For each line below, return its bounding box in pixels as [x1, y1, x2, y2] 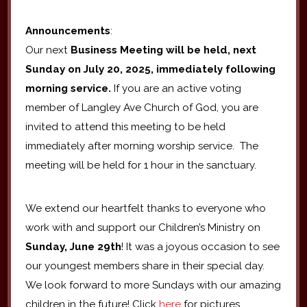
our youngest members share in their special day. [25, 260, 265, 273]
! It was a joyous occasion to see [121, 241, 280, 254]
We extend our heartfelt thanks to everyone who [25, 202, 266, 215]
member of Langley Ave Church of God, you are [25, 101, 258, 114]
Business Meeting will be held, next [70, 44, 256, 57]
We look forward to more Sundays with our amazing [25, 279, 281, 292]
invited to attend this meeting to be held [25, 121, 225, 134]
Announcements [25, 25, 110, 38]
